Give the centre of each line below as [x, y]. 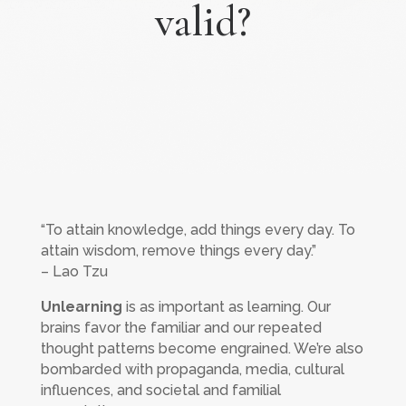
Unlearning [81, 307]
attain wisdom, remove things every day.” [178, 251]
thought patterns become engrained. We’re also [202, 348]
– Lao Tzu [74, 271]
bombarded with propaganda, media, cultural [192, 369]
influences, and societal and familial [160, 390]
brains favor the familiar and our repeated [181, 328]
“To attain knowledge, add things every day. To [198, 230]
